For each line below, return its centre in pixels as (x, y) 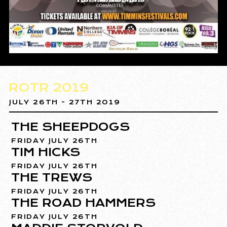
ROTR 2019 (49, 88)
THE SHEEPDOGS (71, 127)
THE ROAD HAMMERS (84, 203)
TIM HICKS (46, 152)
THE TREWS (52, 178)
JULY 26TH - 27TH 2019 (65, 102)
